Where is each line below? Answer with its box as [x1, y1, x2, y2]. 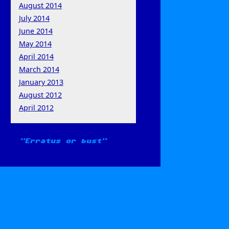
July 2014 [18, 13, 50, 23]
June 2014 [18, 26, 53, 36]
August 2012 [18, 89, 62, 100]
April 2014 [18, 51, 54, 61]
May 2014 [18, 38, 52, 49]
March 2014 [18, 64, 59, 74]
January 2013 [18, 77, 63, 87]
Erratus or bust [24, 139, 101, 144]
